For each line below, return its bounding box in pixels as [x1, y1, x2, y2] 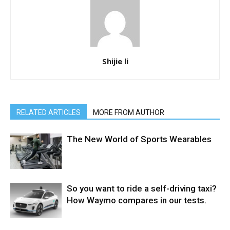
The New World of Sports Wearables [67, 133, 212, 144]
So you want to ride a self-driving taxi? [67, 183, 217, 194]
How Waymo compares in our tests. [67, 195, 206, 205]
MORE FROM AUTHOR [93, 108, 164, 117]
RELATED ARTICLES [16, 108, 81, 117]
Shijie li [102, 55, 128, 66]
